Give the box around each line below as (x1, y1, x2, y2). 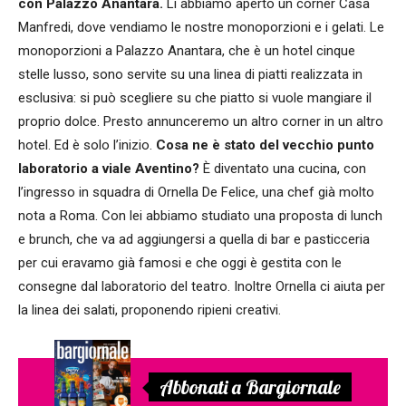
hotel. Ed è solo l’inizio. (18, 137, 156, 154)
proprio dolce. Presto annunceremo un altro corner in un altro (18, 113, 383, 130)
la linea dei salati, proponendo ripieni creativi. (18, 302, 281, 319)
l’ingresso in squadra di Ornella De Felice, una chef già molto (18, 184, 374, 201)
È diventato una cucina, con (199, 160, 366, 178)
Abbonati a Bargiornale (159, 375, 341, 400)
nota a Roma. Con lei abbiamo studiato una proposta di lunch (18, 208, 382, 225)
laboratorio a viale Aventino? (18, 160, 199, 178)
